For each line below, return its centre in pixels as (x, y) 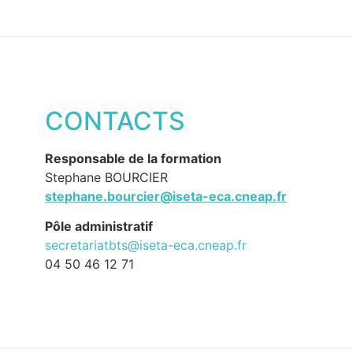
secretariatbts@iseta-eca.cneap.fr (146, 245)
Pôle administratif (99, 227)
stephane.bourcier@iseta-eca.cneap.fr (166, 196)
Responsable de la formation (134, 158)
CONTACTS (115, 121)
